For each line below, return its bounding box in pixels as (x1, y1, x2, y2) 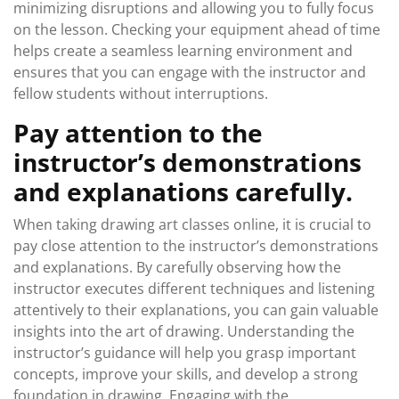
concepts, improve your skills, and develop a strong (13, 364, 358, 384)
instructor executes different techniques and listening (13, 279, 375, 298)
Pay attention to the (13, 116, 263, 150)
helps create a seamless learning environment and (13, 41, 353, 61)
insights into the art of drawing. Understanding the (13, 322, 354, 341)
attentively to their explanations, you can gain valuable (13, 300, 379, 320)
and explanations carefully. (13, 175, 353, 208)
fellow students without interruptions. (13, 84, 268, 103)
